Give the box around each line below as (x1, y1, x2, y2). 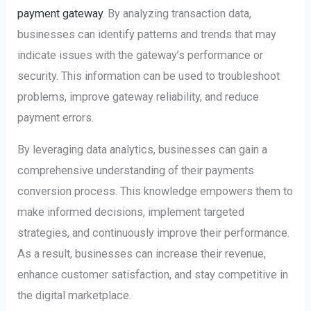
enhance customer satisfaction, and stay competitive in (17, 268, 289, 282)
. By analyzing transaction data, (103, 7, 252, 21)
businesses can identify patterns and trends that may (17, 28, 277, 42)
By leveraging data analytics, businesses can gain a (17, 143, 268, 157)
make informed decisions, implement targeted (17, 205, 245, 219)
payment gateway (17, 7, 103, 21)
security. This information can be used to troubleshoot (17, 69, 280, 83)
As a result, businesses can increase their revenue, (17, 247, 267, 261)
